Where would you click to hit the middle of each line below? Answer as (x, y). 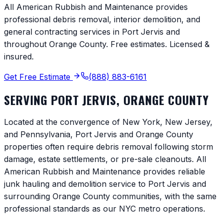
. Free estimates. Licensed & (158, 44)
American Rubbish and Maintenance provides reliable (105, 171)
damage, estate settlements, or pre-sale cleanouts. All (105, 159)
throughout (27, 44)
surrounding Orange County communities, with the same (110, 196)
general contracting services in (63, 31)
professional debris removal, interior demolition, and (102, 19)
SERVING (28, 99)
